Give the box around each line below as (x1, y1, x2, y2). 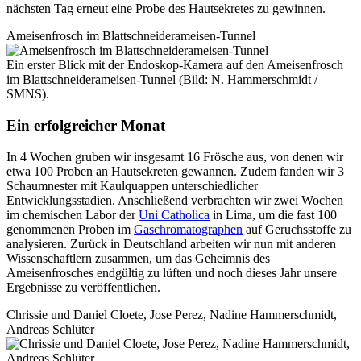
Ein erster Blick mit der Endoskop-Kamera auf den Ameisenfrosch (6, 58, 343, 73)
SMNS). (6, 87, 49, 102)
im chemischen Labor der (6, 207, 139, 222)
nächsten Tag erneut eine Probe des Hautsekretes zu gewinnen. (6, 2, 326, 16)
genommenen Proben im (6, 222, 134, 236)
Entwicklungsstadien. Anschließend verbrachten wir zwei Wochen (6, 193, 343, 207)
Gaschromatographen (134, 222, 243, 236)
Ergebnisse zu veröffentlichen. (6, 280, 160, 294)
